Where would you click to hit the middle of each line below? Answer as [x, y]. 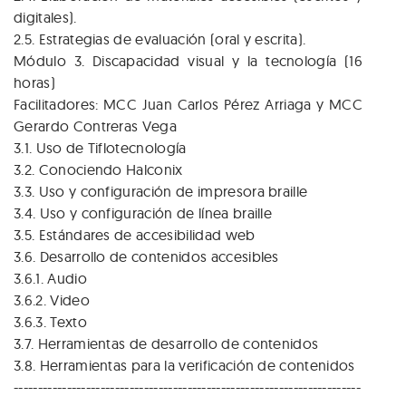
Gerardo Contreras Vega [96, 126]
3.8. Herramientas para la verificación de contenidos [184, 366]
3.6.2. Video [52, 300]
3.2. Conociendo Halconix [98, 170]
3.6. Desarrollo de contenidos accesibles [146, 257]
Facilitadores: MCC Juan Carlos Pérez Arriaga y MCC [188, 105]
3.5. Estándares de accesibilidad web [135, 235]
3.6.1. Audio [50, 279]
